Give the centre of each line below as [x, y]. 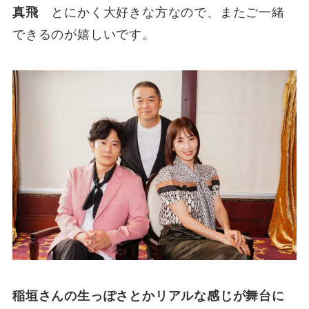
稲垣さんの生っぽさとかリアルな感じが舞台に [148, 296]
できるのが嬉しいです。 [83, 35]
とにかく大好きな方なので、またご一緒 [161, 13]
